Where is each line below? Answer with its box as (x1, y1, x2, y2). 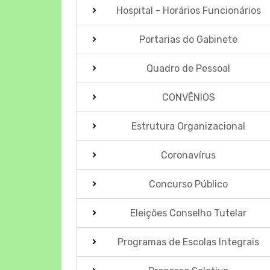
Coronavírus (161, 149, 216, 161)
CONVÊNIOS (162, 91, 215, 103)
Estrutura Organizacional (131, 120, 246, 132)
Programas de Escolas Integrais (118, 236, 260, 248)
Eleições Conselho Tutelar (130, 207, 247, 219)
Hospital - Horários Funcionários (116, 4, 261, 16)
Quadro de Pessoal (146, 62, 231, 74)
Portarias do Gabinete (139, 33, 238, 45)
